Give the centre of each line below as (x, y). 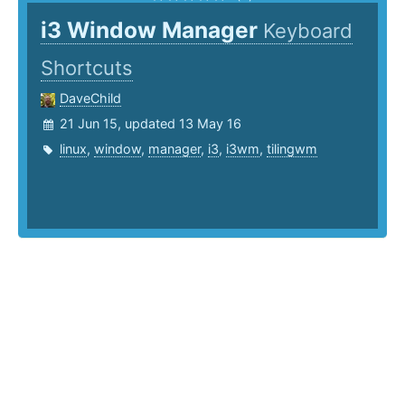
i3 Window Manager (152, 30)
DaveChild (90, 99)
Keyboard (308, 31)
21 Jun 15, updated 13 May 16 (151, 124)
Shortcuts (87, 68)
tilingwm (292, 149)
